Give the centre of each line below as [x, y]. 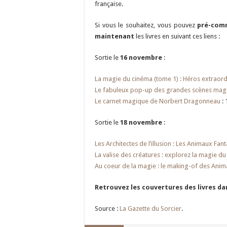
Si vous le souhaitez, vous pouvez [146, 25]
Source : [107, 209]
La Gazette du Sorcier [150, 209]
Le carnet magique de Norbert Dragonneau [158, 101]
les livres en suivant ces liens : [177, 36]
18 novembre [140, 122]
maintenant [115, 36]
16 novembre [141, 58]
